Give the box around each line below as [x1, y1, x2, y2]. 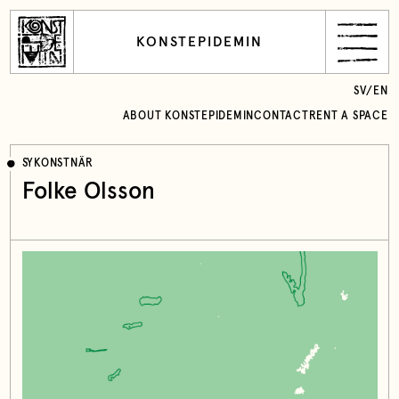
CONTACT [254, 110, 309, 122]
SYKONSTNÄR [21, 158, 94, 170]
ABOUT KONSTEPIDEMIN [122, 110, 255, 122]
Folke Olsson [21, 179, 155, 204]
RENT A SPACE [308, 110, 388, 122]
